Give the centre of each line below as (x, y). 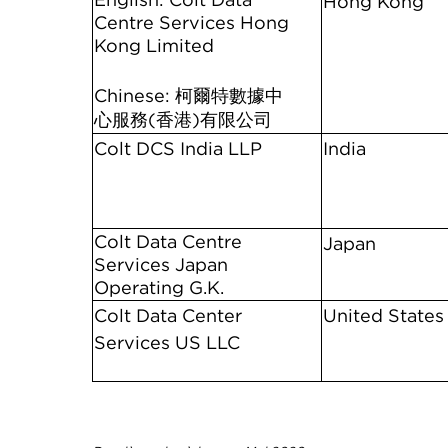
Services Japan (161, 264)
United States (383, 315)
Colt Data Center (168, 315)
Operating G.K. (159, 287)
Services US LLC (167, 342)
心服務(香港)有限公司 (183, 119)
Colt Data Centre (168, 241)
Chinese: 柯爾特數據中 (188, 95)
